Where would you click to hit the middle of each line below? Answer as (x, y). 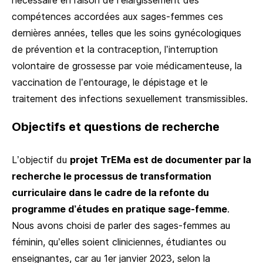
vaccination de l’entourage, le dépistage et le (110, 82)
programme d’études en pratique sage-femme (119, 209)
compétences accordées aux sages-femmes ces (117, 16)
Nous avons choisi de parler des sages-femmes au (121, 225)
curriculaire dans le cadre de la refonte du (110, 192)
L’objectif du (41, 159)
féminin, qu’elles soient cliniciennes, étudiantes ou (119, 242)
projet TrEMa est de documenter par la (161, 159)
